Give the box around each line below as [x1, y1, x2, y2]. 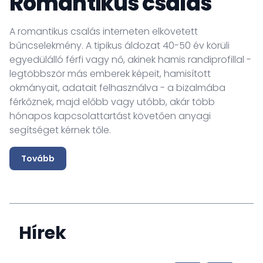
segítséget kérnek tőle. [9, 123, 111, 137]
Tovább [21, 153, 55, 164]
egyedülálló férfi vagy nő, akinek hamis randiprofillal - [9, 53, 251, 66]
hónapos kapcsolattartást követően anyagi [9, 109, 211, 123]
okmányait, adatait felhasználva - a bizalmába [9, 81, 225, 95]
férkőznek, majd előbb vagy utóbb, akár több [9, 95, 215, 109]
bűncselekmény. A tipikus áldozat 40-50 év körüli [9, 39, 230, 52]
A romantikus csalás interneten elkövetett [9, 25, 198, 38]
